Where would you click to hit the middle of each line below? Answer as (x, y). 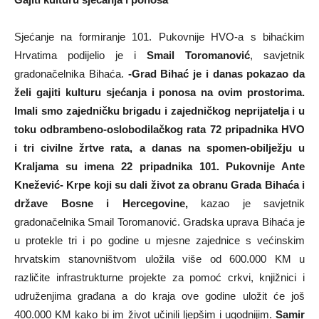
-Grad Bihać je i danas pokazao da (216, 74)
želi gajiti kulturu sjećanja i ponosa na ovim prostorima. (159, 92)
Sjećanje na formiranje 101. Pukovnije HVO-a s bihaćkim (159, 37)
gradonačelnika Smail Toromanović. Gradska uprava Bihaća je (159, 222)
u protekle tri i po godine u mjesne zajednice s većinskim (159, 240)
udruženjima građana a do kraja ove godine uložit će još (159, 296)
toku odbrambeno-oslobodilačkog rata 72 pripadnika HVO (159, 129)
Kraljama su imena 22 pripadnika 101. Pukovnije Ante (159, 166)
